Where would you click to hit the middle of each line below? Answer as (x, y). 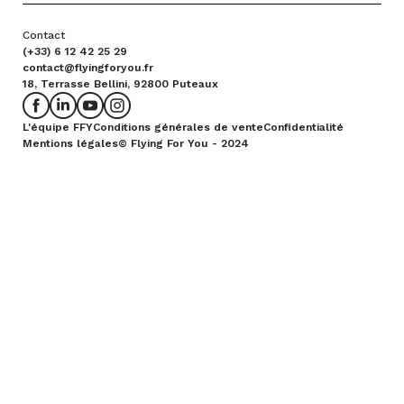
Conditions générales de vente (178, 128)
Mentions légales (70, 144)
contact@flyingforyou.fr (88, 68)
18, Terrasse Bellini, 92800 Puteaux (120, 84)
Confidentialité (303, 128)
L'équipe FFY (58, 128)
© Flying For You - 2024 (184, 144)
